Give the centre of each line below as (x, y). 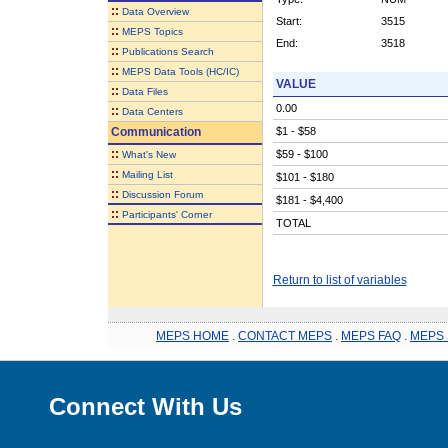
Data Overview (155, 11)
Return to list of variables (339, 279)
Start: (288, 20)
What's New (148, 154)
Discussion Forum (162, 194)
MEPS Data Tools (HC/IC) (180, 71)
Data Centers (152, 111)
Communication (154, 131)
